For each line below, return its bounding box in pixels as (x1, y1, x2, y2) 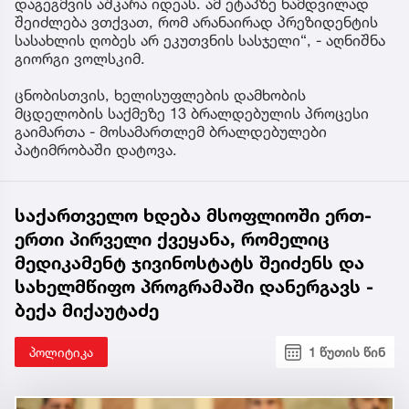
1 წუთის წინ (309, 344, 385, 361)
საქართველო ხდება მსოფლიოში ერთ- (15, 204, 372, 227)
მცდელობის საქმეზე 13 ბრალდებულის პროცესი (15, 104, 369, 123)
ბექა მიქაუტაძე (15, 299, 159, 322)
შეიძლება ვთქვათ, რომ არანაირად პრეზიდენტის (15, 13, 378, 32)
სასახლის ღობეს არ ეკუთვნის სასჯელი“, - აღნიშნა (15, 31, 385, 50)
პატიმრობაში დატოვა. (15, 141, 177, 160)
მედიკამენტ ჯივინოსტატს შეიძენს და (15, 252, 364, 275)
